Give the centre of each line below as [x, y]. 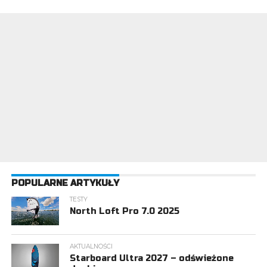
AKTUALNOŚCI [91, 246]
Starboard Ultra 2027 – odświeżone [152, 258]
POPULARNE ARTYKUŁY [65, 183]
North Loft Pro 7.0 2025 [125, 211]
